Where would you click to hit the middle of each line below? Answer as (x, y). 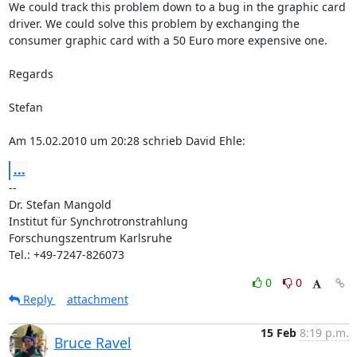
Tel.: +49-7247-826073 (66, 254)
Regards (31, 73)
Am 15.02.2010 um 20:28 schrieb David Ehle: (127, 140)
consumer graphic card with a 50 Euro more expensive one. (169, 40)
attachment (97, 299)
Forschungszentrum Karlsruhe (90, 237)
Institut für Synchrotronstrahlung (98, 221)
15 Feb (278, 332)
